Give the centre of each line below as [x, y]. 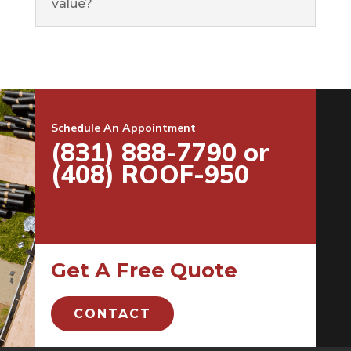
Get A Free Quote [144, 270]
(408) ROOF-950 [150, 174]
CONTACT [112, 313]
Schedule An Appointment [123, 127]
